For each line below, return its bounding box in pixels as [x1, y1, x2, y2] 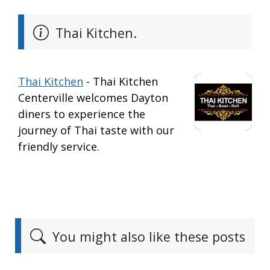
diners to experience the [18, 107, 145, 122]
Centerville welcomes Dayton [18, 90, 168, 105]
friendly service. [18, 139, 99, 154]
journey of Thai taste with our [18, 123, 174, 138]
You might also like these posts [49, 228, 245, 246]
